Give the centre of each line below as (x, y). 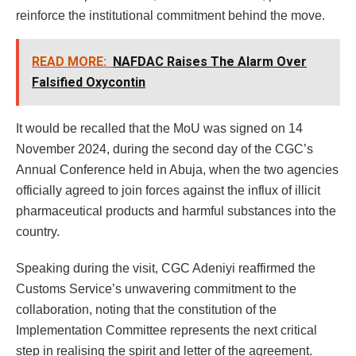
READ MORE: (69, 61)
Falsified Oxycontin (89, 82)
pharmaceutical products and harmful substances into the (176, 211)
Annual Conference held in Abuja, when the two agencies (177, 169)
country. (38, 231)
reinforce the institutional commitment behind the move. (170, 15)
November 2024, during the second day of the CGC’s (164, 149)
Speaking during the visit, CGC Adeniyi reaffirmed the (166, 268)
